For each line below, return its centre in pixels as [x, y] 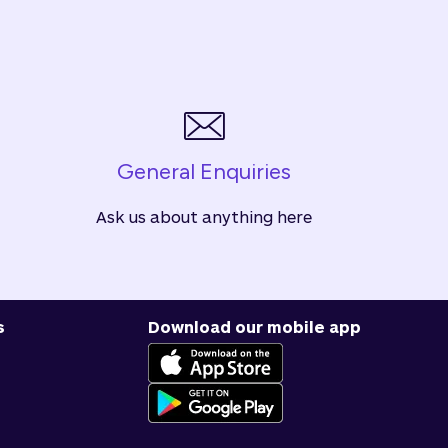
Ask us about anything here [204, 216]
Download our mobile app [254, 326]
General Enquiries [204, 171]
